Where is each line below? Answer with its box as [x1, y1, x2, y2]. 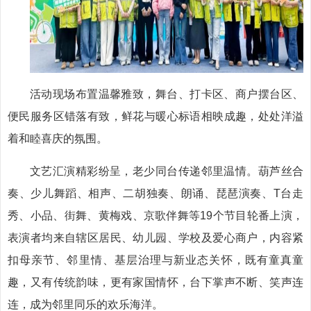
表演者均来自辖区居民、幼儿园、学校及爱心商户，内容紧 [8, 232, 303, 244]
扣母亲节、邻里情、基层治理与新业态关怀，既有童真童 [8, 254, 303, 266]
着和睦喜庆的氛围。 [8, 133, 108, 144]
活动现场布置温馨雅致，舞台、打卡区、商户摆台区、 [30, 88, 303, 100]
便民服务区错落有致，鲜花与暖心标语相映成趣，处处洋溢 [8, 110, 303, 122]
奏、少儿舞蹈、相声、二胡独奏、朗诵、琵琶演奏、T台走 [8, 187, 303, 199]
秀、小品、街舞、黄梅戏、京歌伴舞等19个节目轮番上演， [8, 210, 303, 221]
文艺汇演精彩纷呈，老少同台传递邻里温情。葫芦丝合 [30, 165, 303, 177]
